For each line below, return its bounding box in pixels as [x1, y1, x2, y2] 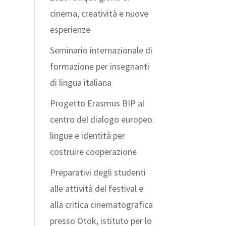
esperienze [49, 23, 90, 35]
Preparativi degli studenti [49, 166, 146, 178]
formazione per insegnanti [49, 60, 149, 72]
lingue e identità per [49, 129, 125, 141]
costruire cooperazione [49, 145, 137, 157]
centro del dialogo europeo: [49, 113, 154, 125]
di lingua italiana [49, 76, 111, 88]
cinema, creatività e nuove [49, 7, 148, 19]
